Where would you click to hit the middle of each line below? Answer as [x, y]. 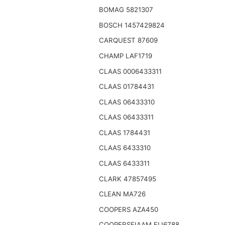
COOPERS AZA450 [128, 209]
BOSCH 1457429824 [132, 25]
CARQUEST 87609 [128, 40]
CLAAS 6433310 [125, 148]
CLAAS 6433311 [124, 163]
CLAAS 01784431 [126, 87]
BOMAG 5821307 [126, 10]
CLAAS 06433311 [126, 117]
